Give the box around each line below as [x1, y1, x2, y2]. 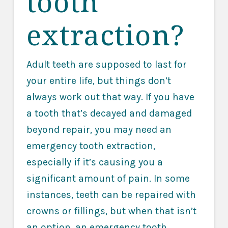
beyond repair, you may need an [26, 124, 172, 136]
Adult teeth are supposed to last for [26, 59, 187, 71]
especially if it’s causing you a [26, 156, 163, 168]
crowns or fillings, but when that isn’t [26, 205, 196, 217]
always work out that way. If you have [26, 91, 194, 103]
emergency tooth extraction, [26, 140, 155, 152]
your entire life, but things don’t [26, 75, 171, 87]
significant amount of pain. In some [26, 173, 190, 185]
